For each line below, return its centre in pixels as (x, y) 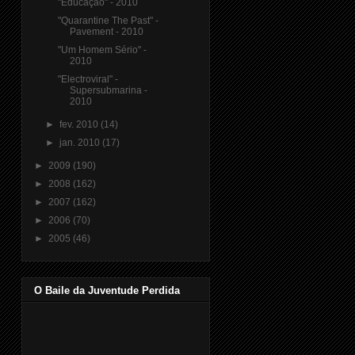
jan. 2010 (81, 142)
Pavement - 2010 (106, 31)
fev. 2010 (80, 124)
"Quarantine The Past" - (108, 20)
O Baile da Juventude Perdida (107, 290)
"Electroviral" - (88, 79)
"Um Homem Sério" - (102, 50)
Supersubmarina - (108, 90)
